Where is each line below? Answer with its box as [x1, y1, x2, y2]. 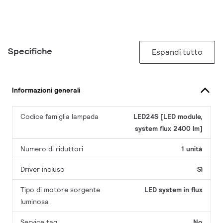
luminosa [20, 197, 49, 207]
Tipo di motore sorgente [20, 185, 100, 195]
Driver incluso [20, 165, 65, 174]
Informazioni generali [12, 85, 80, 95]
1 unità [181, 144, 203, 154]
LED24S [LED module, [133, 112, 203, 121]
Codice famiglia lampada [20, 112, 99, 121]
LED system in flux [144, 185, 203, 195]
